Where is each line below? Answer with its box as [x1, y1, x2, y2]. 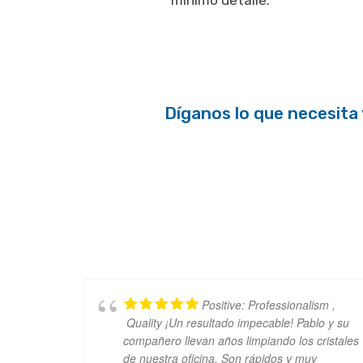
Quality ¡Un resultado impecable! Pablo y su [123, 314, 349, 331]
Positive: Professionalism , [202, 297, 335, 314]
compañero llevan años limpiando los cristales [123, 332, 359, 349]
